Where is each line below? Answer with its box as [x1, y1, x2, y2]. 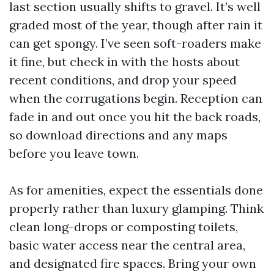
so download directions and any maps [9, 127, 228, 143]
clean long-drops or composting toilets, [9, 219, 238, 234]
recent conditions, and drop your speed [9, 72, 237, 87]
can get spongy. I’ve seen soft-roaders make [9, 35, 261, 51]
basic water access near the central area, [9, 237, 245, 253]
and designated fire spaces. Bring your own [9, 256, 256, 271]
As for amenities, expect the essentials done [9, 182, 263, 198]
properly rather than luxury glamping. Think [9, 201, 264, 216]
